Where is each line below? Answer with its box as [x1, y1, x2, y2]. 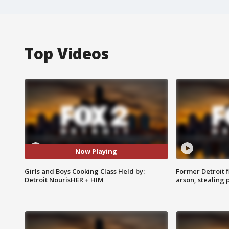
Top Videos [25, 42, 109, 64]
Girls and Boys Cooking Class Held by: [25, 166, 145, 176]
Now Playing [75, 147, 118, 156]
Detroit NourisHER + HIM [25, 175, 104, 185]
